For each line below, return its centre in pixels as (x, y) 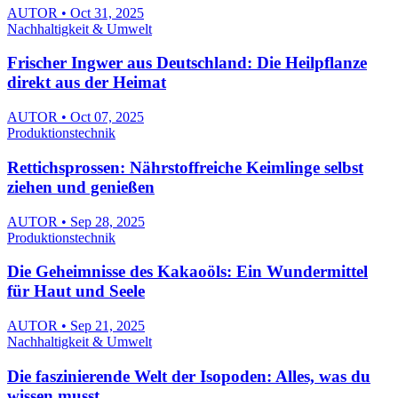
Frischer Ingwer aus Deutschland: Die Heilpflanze (187, 63)
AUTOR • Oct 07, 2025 (76, 117)
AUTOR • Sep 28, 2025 (76, 221)
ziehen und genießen (81, 187)
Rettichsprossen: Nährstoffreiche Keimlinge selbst (185, 167)
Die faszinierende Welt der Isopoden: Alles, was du (189, 376)
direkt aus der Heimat (87, 83)
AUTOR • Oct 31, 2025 (76, 12)
